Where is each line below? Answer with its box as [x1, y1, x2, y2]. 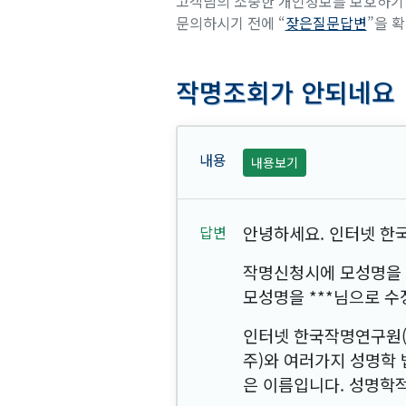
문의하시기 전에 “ [175, 11, 285, 34]
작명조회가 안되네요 [175, 72, 395, 110]
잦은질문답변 [285, 11, 367, 34]
